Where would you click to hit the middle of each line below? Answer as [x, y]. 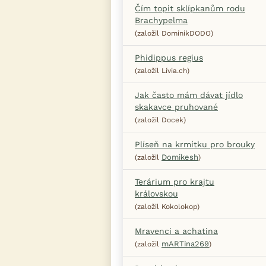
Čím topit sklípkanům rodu [190, 8]
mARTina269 [185, 243]
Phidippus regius [169, 57]
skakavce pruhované [176, 107]
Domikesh [180, 157]
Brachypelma [161, 20]
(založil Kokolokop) [167, 206]
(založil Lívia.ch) [162, 70]
